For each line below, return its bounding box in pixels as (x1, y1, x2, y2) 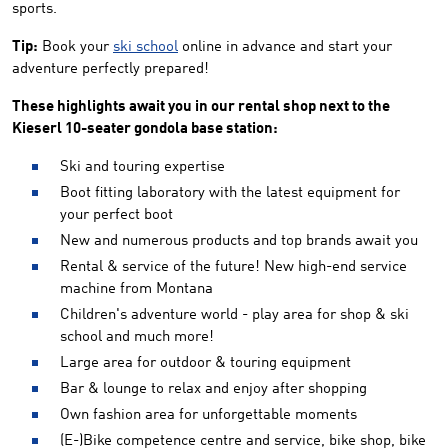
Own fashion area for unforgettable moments (60, 408, 357, 423)
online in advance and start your (178, 40, 392, 55)
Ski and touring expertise (60, 160, 225, 175)
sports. (12, 2, 57, 17)
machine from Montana (60, 282, 213, 297)
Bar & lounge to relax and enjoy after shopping (60, 382, 367, 397)
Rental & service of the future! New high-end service (60, 260, 407, 275)
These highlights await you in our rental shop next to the (12, 100, 390, 115)
